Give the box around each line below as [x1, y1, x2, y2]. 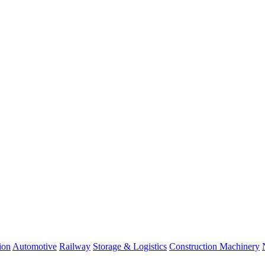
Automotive [12, 241, 57, 251]
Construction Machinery [169, 241, 260, 251]
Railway [59, 241, 91, 251]
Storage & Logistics [93, 241, 167, 251]
